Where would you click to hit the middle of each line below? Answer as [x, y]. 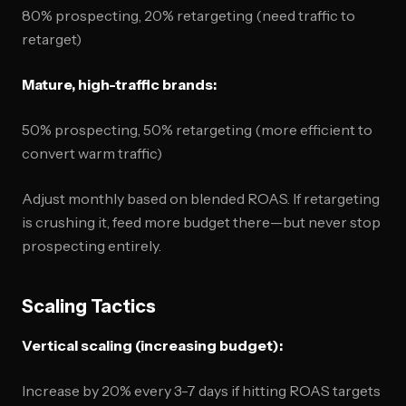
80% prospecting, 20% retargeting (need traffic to [188, 15]
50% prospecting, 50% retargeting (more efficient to [197, 130]
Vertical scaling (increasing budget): [152, 345]
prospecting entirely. [92, 246]
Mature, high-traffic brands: [119, 84]
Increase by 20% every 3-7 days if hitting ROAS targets [201, 391]
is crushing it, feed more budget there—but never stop [201, 222]
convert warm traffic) [92, 153]
